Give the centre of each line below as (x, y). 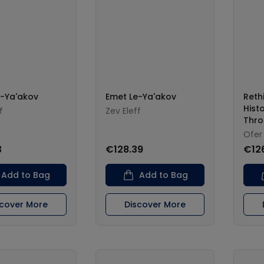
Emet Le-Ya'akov (141, 97)
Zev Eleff (123, 111)
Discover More (155, 204)
